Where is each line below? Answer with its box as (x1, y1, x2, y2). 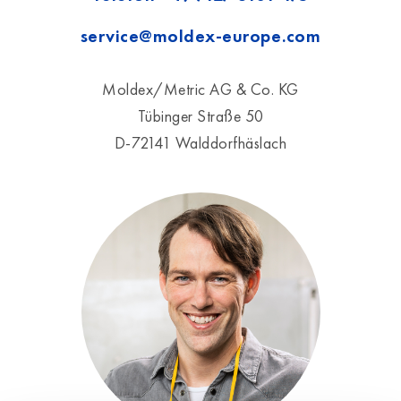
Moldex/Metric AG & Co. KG (102, 79, 299, 99)
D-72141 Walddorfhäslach (114, 132, 287, 153)
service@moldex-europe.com (80, 24, 321, 47)
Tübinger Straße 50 (137, 106, 264, 126)
